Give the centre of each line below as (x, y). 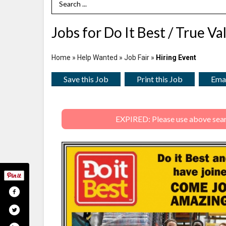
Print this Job (160, 79)
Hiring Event (176, 57)
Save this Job (86, 79)
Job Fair (137, 57)
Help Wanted (97, 57)
